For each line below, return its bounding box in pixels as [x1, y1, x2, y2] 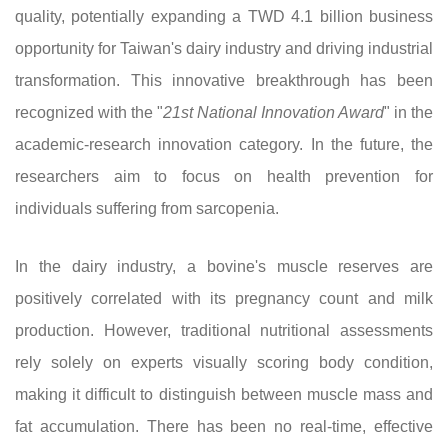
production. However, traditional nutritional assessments [15, 322, 433, 339]
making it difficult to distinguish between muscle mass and [15, 386, 433, 403]
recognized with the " [15, 104, 163, 121]
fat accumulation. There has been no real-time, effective [15, 418, 433, 435]
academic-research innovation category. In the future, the [15, 136, 433, 153]
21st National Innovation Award [163, 104, 384, 121]
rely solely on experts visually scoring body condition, [15, 354, 433, 371]
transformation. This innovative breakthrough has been [15, 72, 433, 89]
